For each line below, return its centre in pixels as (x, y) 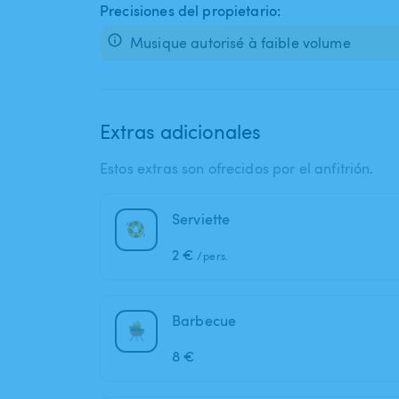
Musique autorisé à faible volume (240, 43)
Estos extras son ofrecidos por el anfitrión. (237, 169)
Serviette (201, 220)
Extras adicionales (180, 131)
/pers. (213, 256)
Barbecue (204, 321)
